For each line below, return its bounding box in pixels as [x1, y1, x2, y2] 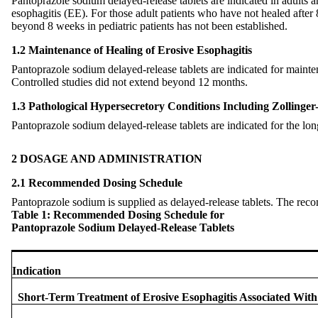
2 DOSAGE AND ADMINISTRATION [11, 153, 202, 165]
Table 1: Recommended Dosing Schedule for [11, 209, 227, 221]
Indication [12, 265, 64, 278]
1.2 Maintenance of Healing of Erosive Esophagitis [11, 43, 252, 56]
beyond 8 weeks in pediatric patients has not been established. [11, 19, 287, 32]
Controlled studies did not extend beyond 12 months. [11, 75, 248, 88]
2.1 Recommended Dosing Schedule [11, 177, 182, 190]
